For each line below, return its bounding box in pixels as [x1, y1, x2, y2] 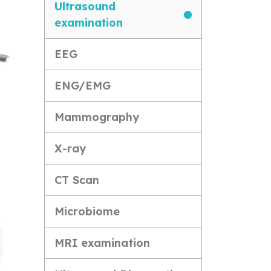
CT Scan [54, 173, 99, 187]
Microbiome [54, 204, 120, 218]
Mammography [54, 110, 139, 124]
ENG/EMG [54, 79, 111, 93]
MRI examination [54, 236, 150, 250]
